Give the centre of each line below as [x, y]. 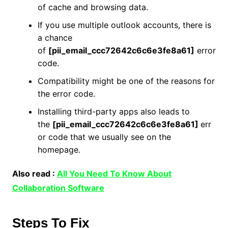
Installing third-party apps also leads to [113, 111]
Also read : [34, 174]
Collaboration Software [58, 188]
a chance [55, 38]
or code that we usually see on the [104, 137]
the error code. [66, 94]
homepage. [59, 150]
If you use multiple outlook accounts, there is [124, 25]
